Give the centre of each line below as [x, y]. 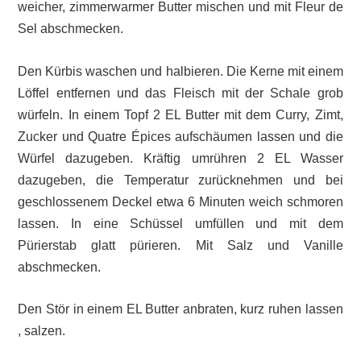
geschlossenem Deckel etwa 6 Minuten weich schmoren [180, 201]
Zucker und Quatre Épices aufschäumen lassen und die [180, 136]
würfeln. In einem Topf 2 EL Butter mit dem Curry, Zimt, [180, 114]
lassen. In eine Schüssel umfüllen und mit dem [180, 223]
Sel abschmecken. [71, 28]
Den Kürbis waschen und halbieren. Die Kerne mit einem [180, 71]
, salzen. [42, 331]
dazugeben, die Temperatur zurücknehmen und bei [180, 180]
